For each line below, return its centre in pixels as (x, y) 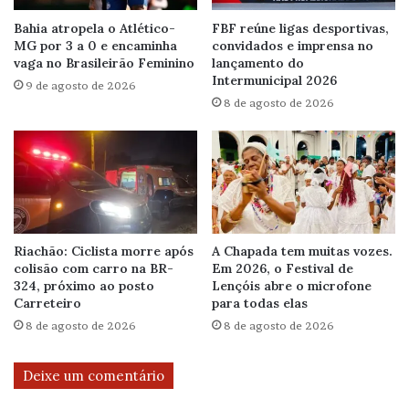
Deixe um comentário (94, 376)
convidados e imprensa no (293, 45)
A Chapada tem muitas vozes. (302, 252)
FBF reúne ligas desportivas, (300, 28)
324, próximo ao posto (84, 286)
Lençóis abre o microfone (292, 286)
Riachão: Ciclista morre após (104, 252)
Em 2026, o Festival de (283, 269)
